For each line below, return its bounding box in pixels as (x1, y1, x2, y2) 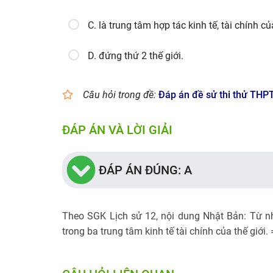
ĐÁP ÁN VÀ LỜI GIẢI (62, 122, 172, 137)
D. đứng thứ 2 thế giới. (88, 50, 183, 62)
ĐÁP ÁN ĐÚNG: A (99, 163, 192, 177)
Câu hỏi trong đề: (83, 89, 156, 101)
